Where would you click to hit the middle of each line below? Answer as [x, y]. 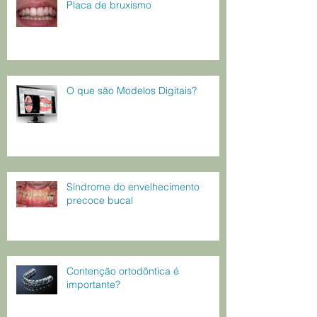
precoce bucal [100, 200]
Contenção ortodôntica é [123, 271]
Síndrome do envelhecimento [133, 186]
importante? [93, 284]
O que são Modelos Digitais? [132, 90]
